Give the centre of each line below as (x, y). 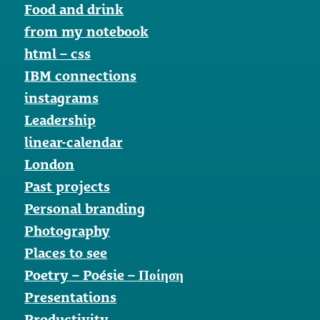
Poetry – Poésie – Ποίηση (104, 275)
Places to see (66, 253)
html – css (58, 54)
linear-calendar (74, 142)
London (50, 165)
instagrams (62, 98)
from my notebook (87, 32)
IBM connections (81, 76)
